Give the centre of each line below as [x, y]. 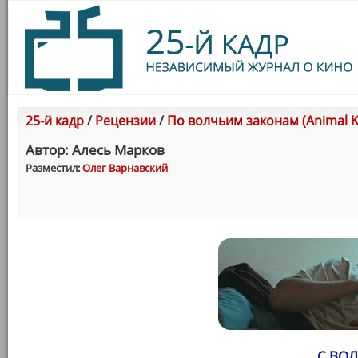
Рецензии [125, 121]
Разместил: [54, 168]
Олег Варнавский [125, 168]
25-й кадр [55, 121]
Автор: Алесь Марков [95, 150]
